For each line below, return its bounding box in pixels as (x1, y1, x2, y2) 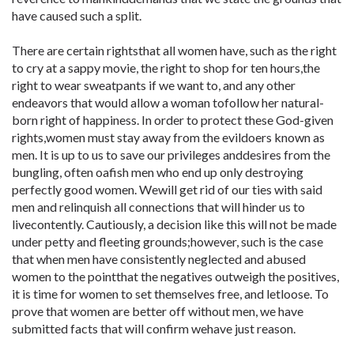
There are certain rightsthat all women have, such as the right (12, 43, 337, 58)
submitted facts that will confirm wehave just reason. (12, 321, 296, 336)
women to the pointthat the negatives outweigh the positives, (12, 269, 339, 284)
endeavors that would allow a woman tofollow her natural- (12, 95, 324, 110)
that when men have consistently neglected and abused (12, 251, 306, 266)
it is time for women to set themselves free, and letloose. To (12, 286, 329, 301)
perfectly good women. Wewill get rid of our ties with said (12, 182, 322, 197)
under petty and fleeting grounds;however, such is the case (12, 234, 323, 249)
